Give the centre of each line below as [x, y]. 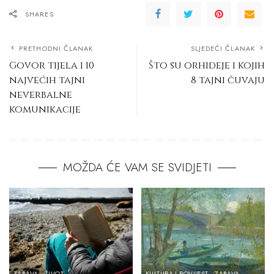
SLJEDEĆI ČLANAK [223, 48]
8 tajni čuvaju [228, 80]
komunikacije [45, 109]
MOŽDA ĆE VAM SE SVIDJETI [137, 167]
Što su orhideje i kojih [207, 65]
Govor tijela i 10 [52, 65]
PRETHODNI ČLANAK [56, 48]
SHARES [39, 14]
